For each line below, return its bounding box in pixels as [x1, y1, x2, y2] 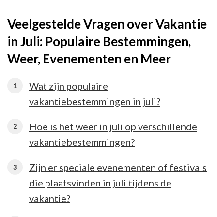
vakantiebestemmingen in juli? [29, 95, 160, 107]
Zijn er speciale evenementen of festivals [29, 161, 207, 173]
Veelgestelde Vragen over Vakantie [7, 15, 207, 31]
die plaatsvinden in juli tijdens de [29, 176, 171, 188]
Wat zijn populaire [29, 79, 108, 92]
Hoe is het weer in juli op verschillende [29, 120, 197, 132]
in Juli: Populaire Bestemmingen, [7, 33, 191, 49]
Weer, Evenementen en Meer [7, 50, 171, 66]
